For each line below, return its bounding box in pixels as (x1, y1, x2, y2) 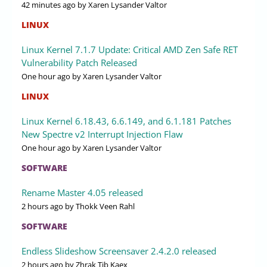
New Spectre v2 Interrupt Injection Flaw (21, 128, 183, 140)
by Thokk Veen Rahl (63, 200, 135, 212)
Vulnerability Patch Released (21, 56, 137, 69)
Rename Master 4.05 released (21, 186, 143, 198)
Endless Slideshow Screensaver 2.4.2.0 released (21, 244, 216, 257)
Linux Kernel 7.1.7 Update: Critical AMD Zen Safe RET (21, 43, 238, 55)
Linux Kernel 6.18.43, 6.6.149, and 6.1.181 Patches (21, 114, 231, 127)
